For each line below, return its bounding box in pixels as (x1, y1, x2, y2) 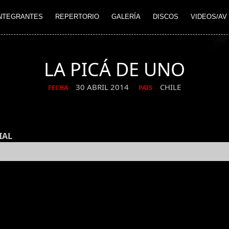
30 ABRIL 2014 (76, 82, 131, 93)
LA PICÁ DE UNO (44, 57, 185, 82)
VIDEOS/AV (191, 13, 227, 21)
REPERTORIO (55, 13, 99, 21)
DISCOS (153, 13, 178, 21)
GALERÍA (111, 13, 141, 21)
